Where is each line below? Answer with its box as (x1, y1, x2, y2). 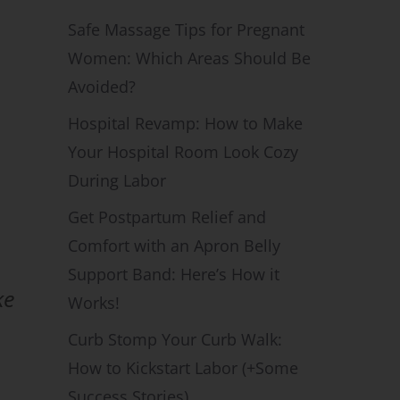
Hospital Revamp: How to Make (68, 112, 303, 134)
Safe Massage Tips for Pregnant (68, 19, 304, 40)
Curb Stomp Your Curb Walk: (68, 329, 282, 350)
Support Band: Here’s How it (68, 263, 279, 285)
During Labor (68, 170, 166, 191)
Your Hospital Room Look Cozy (68, 141, 298, 162)
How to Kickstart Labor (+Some (68, 357, 298, 379)
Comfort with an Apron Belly (68, 235, 280, 256)
